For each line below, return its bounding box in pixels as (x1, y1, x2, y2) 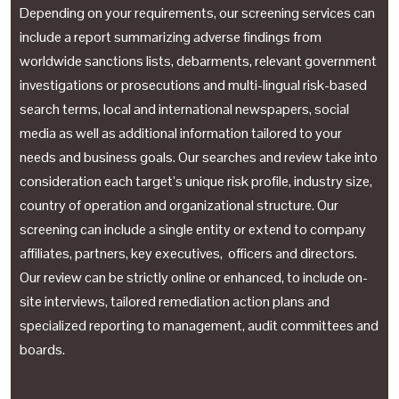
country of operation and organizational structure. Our (20, 196, 338, 216)
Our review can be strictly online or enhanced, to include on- (20, 268, 368, 288)
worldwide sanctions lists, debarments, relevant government (20, 52, 377, 71)
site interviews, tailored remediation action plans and (20, 292, 330, 312)
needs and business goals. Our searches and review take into (20, 148, 378, 167)
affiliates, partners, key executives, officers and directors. (20, 244, 357, 264)
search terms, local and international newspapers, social (20, 100, 349, 119)
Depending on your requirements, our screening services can (20, 4, 375, 23)
